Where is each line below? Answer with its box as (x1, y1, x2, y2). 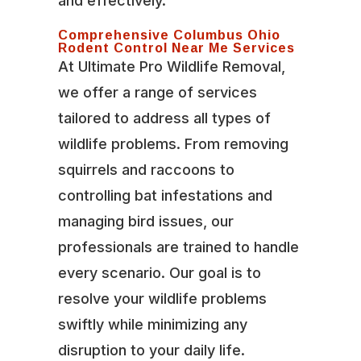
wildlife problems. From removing (57, 135, 288, 152)
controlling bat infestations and (57, 186, 272, 204)
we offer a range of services (57, 83, 257, 101)
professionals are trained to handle (57, 238, 299, 255)
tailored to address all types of (57, 109, 271, 127)
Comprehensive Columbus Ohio (57, 22, 280, 47)
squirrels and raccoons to (57, 160, 234, 178)
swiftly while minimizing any (57, 315, 247, 333)
